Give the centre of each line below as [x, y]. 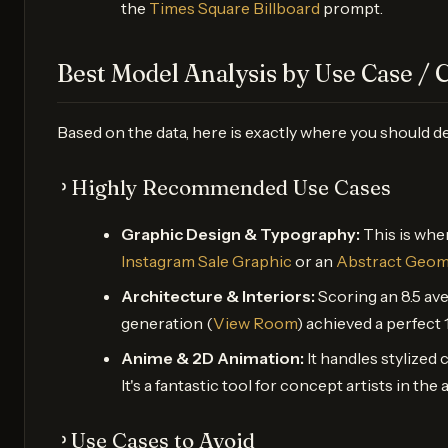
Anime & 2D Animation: [212, 357]
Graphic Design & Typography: [240, 233]
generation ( [167, 322]
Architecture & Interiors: [218, 295]
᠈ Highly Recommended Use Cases [224, 187]
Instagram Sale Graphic [206, 260]
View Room [255, 322]
